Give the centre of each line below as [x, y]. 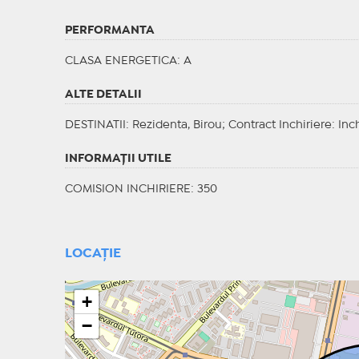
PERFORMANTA [109, 31]
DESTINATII [95, 125]
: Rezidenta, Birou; [177, 125]
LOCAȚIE [93, 254]
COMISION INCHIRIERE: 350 [141, 190]
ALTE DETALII [103, 95]
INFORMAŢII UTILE [118, 159]
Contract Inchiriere [280, 125]
